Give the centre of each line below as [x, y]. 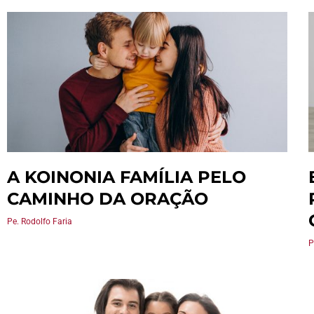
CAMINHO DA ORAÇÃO [108, 199]
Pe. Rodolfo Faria [40, 221]
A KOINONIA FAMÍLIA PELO [127, 177]
